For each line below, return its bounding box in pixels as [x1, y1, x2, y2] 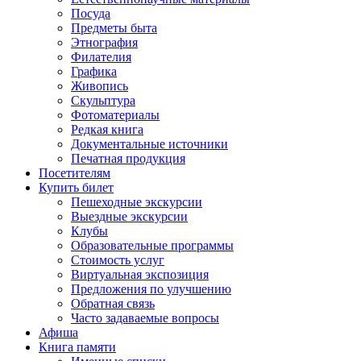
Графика [71, 64, 117, 78]
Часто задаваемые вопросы [71, 311, 219, 325]
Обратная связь [71, 297, 155, 310]
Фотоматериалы [71, 108, 160, 122]
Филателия [71, 50, 131, 64]
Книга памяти [39, 340, 116, 354]
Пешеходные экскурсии [71, 195, 202, 209]
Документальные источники [71, 137, 228, 151]
